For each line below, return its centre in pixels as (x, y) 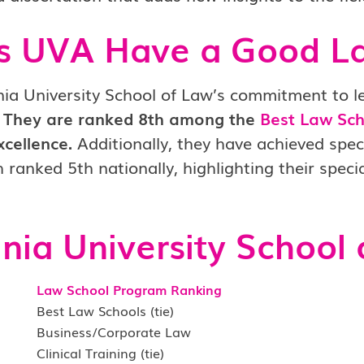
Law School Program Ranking (129, 289)
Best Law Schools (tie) (105, 310)
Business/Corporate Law (113, 331)
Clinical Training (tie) (100, 353)
